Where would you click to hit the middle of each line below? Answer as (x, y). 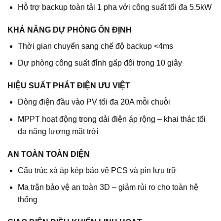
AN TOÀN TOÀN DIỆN (49, 154)
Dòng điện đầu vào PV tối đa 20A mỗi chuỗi (94, 102)
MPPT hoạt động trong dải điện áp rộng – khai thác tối (111, 119)
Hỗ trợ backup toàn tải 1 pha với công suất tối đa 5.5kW (114, 7)
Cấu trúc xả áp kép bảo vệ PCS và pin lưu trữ (97, 170)
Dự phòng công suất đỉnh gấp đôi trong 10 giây (100, 63)
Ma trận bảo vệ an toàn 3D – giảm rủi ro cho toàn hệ (108, 187)
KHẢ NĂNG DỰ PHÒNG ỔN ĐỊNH (70, 30)
